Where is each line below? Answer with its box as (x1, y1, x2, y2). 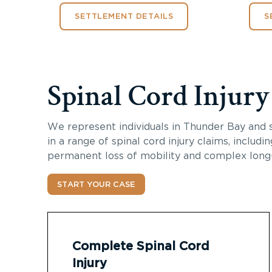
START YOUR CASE (57, 180, 135, 189)
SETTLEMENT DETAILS (75, 13, 173, 21)
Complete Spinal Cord (72, 240, 209, 253)
